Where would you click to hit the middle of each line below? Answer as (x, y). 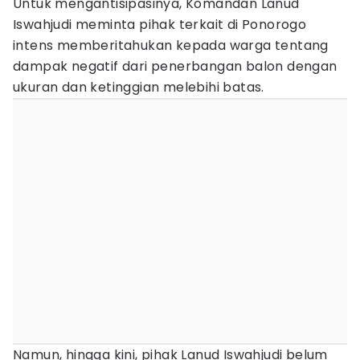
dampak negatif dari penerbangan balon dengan (175, 66)
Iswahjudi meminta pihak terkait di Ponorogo (160, 25)
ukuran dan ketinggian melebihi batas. (139, 87)
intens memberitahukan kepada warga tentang (171, 45)
